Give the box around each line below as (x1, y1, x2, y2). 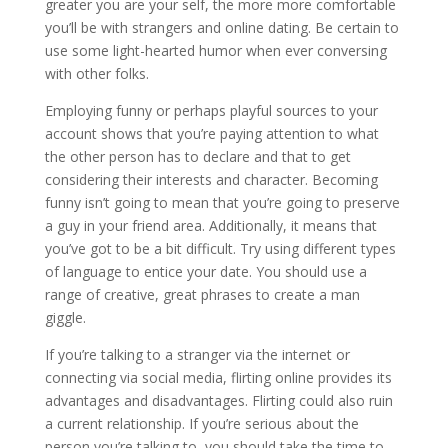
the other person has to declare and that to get (44, 147, 351, 166)
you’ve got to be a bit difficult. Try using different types (44, 239, 396, 258)
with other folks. (44, 64, 149, 83)
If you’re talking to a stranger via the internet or (44, 345, 350, 364)
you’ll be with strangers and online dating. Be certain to (44, 18, 399, 37)
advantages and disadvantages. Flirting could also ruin (44, 391, 393, 410)
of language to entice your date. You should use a (44, 262, 367, 281)
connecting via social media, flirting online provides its (44, 368, 392, 387)
